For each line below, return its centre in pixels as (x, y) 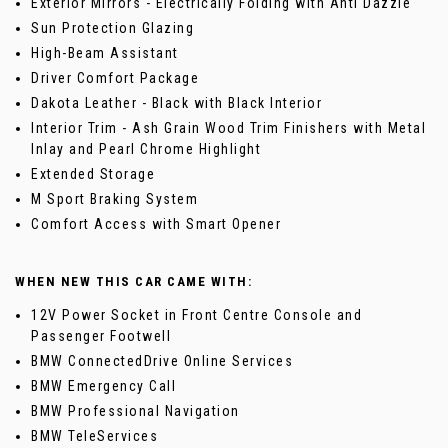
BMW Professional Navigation (135, 411)
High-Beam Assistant (105, 53)
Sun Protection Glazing (112, 28)
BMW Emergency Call (103, 386)
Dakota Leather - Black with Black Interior (176, 103)
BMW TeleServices (94, 436)
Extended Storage (93, 174)
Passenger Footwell (101, 336)
